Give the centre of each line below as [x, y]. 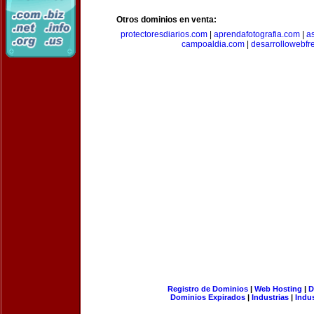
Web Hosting [278, 289]
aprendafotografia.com [257, 34]
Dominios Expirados [208, 297]
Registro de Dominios [207, 289]
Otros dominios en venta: [166, 20]
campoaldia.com [213, 44]
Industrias [270, 297]
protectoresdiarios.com [164, 34]
